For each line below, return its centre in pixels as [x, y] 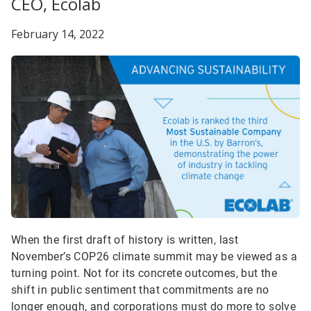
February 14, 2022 [58, 34]
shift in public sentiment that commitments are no [140, 290]
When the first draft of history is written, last [125, 240]
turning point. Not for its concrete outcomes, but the [144, 274]
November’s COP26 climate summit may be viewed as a [154, 257]
